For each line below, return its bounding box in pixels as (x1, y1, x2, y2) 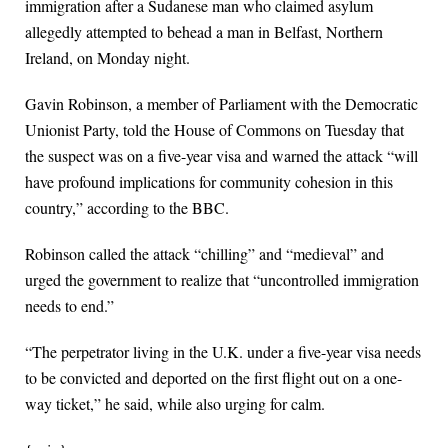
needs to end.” (25, 295, 114, 317)
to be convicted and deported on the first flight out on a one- (25, 367, 402, 389)
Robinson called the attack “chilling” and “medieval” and (25, 243, 384, 265)
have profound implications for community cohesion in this (25, 171, 393, 193)
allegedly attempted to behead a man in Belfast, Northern (25, 21, 383, 43)
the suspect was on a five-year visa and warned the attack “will (25, 145, 418, 167)
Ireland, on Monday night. (25, 47, 190, 69)
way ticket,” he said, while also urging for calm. (25, 393, 325, 415)
